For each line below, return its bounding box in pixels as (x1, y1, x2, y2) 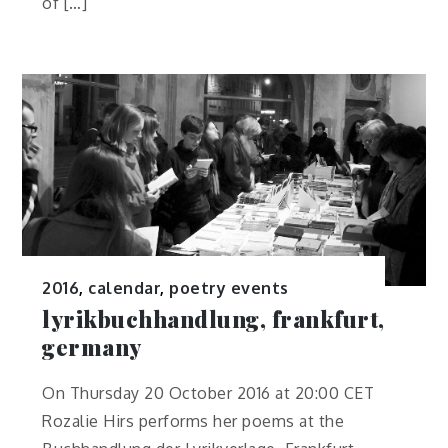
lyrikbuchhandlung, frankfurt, (42, 303, 385, 334)
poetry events (169, 277, 289, 298)
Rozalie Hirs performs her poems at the (42, 410, 345, 431)
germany (42, 331, 142, 362)
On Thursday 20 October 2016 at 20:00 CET (42, 382, 375, 403)
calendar (88, 277, 161, 298)
